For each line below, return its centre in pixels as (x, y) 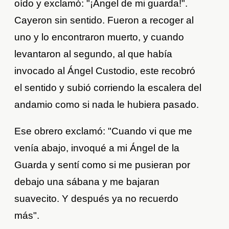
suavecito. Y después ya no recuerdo (97, 199)
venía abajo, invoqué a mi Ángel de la (97, 148)
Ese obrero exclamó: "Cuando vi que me (104, 131)
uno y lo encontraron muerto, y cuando (99, 37)
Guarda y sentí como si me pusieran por (102, 165)
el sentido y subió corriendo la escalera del (108, 88)
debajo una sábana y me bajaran (87, 182)
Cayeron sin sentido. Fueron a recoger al (104, 20)
